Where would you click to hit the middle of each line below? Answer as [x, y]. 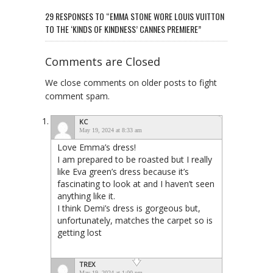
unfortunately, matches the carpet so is [135, 221]
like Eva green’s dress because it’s [123, 172]
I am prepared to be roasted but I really [135, 160]
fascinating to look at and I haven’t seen [136, 184]
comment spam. [77, 96]
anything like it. [86, 196]
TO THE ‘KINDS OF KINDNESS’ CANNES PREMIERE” [123, 29]
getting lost [80, 233]
